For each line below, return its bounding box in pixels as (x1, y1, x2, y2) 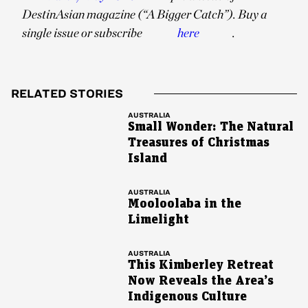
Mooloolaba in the (127, 197, 241, 211)
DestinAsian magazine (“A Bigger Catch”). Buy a (22, 7, 267, 22)
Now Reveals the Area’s (127, 274, 274, 288)
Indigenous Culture (127, 290, 247, 304)
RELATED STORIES (11, 87, 123, 100)
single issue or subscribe (22, 25, 144, 41)
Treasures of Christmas (127, 136, 269, 150)
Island (127, 152, 167, 166)
